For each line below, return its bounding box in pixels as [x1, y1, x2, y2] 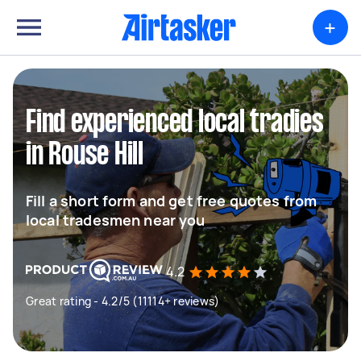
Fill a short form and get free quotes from [26, 191, 317, 210]
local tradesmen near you [26, 210, 205, 230]
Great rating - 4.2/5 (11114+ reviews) [26, 293, 220, 309]
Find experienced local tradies [26, 109, 324, 138]
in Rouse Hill [26, 141, 143, 170]
